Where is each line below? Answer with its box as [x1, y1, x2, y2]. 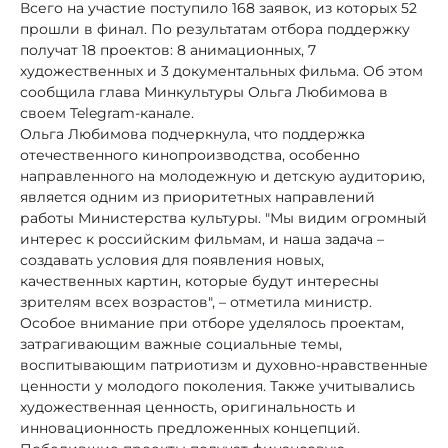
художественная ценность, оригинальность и [20, 397, 356, 416]
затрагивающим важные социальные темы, [20, 334, 342, 353]
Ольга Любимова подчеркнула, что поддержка [20, 124, 365, 143]
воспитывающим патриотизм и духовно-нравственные [20, 355, 428, 374]
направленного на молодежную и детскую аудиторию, [20, 166, 425, 185]
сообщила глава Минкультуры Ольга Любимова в [20, 82, 388, 101]
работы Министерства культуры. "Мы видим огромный [20, 208, 427, 227]
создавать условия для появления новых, [20, 250, 324, 269]
